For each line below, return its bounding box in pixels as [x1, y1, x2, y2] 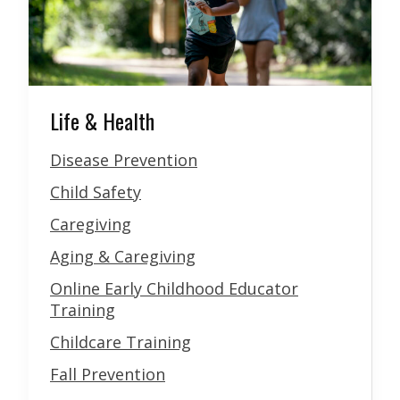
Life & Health [50, 104, 154, 137]
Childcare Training [50, 331, 191, 354]
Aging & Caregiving [50, 246, 196, 268]
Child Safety [50, 181, 141, 204]
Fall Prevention [50, 363, 165, 386]
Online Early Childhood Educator [50, 278, 298, 300]
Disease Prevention [50, 149, 197, 171]
